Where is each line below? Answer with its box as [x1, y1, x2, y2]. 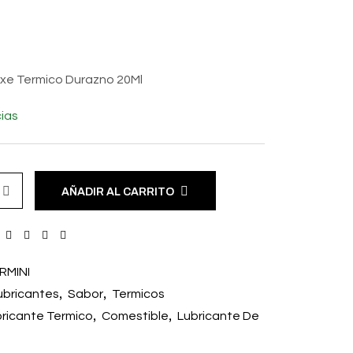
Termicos [111, 287, 165, 300]
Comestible [101, 309, 169, 322]
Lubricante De [176, 309, 259, 322]
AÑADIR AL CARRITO [61, 185, 175, 198]
